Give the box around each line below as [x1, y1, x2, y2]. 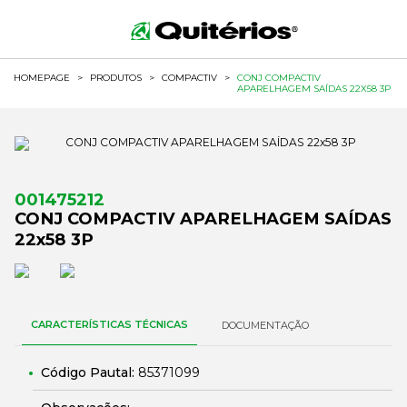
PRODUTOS [90, 72, 142, 84]
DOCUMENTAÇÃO [222, 319, 309, 332]
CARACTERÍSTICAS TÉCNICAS [31, 318, 188, 331]
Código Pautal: [41, 364, 138, 381]
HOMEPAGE [14, 72, 70, 84]
